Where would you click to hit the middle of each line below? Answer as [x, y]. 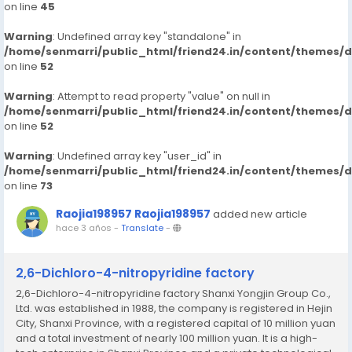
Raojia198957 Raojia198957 [133, 214]
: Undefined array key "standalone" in [147, 37]
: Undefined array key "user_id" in [137, 156]
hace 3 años [84, 228]
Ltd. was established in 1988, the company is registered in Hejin [174, 308]
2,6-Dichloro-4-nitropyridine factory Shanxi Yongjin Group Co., [173, 293]
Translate [142, 228]
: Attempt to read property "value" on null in [161, 96]
